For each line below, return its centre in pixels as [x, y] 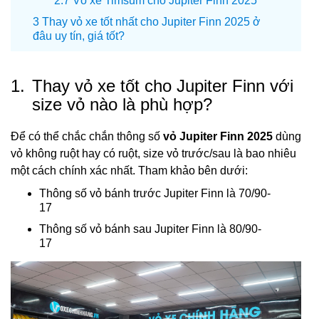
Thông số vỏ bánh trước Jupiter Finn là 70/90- [155, 193]
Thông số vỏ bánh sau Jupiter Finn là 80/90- [150, 229]
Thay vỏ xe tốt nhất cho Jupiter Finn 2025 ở [151, 22]
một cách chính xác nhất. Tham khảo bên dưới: [129, 171]
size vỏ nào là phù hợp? [122, 104]
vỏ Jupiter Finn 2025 [218, 136]
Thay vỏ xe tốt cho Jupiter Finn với [163, 86]
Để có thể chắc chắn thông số [87, 136]
